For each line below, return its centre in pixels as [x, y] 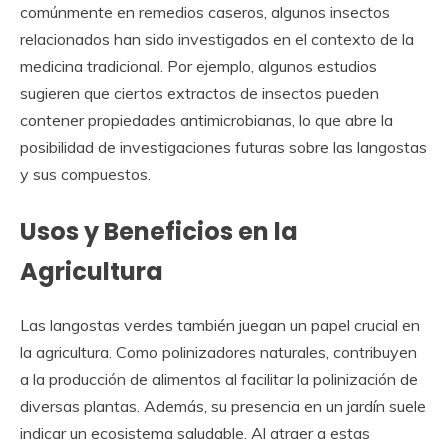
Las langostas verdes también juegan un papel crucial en [220, 324]
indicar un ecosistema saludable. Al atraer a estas [195, 432]
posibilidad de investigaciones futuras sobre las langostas [223, 146]
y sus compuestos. [85, 173]
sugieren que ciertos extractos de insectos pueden [199, 92]
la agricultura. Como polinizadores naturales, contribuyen [218, 351]
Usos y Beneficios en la [159, 231]
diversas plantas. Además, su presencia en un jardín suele [223, 405]
